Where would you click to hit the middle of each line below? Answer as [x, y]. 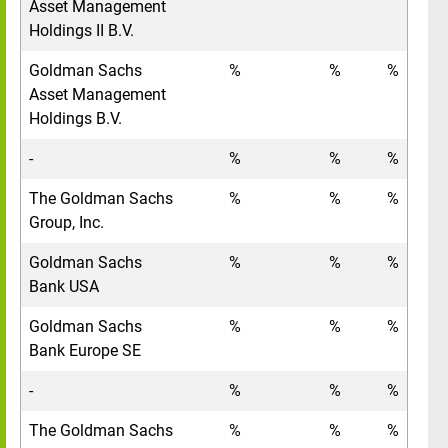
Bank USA [64, 286]
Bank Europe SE [85, 350]
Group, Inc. [66, 222]
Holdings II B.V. [81, 30]
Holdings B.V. [75, 118]
